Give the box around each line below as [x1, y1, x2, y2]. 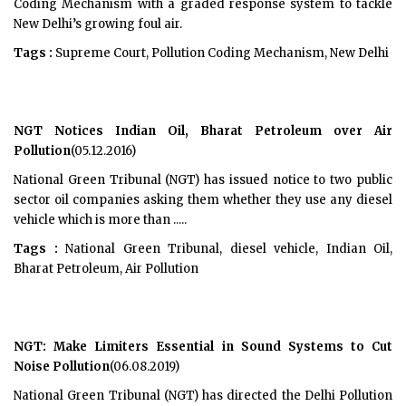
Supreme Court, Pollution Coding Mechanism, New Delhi [53, 45, 389, 61]
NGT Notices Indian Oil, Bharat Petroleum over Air [14, 123, 392, 139]
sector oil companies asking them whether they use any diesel [14, 192, 392, 208]
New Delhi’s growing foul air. [14, 16, 182, 32]
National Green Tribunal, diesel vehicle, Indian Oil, [57, 241, 392, 256]
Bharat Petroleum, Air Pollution [14, 261, 198, 276]
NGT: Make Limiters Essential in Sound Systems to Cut [14, 339, 392, 354]
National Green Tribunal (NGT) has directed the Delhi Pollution [14, 388, 392, 403]
